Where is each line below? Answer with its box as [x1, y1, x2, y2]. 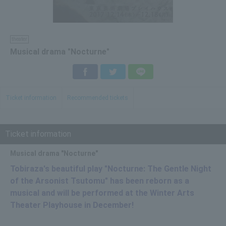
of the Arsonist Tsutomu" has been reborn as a [10, 176, 189, 186]
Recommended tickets [67, 94, 128, 101]
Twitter [126, 68, 150, 76]
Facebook [98, 68, 129, 76]
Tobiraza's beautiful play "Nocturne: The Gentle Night [10, 164, 211, 174]
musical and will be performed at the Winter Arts [10, 188, 194, 198]
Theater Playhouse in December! [10, 200, 134, 210]
